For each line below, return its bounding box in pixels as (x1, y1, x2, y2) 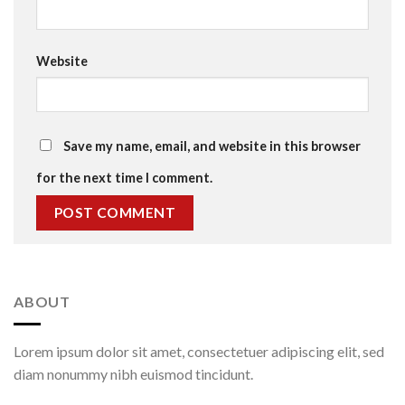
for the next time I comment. (36, 169, 212, 185)
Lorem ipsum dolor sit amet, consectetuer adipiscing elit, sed (14, 342, 384, 360)
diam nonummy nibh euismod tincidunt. (14, 364, 253, 382)
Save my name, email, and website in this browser (63, 137, 361, 154)
